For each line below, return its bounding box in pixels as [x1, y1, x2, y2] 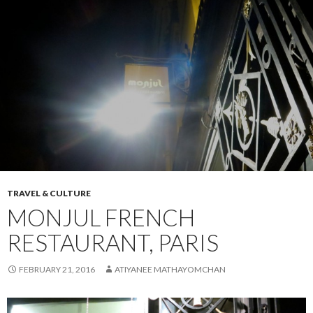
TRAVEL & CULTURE [7, 188, 91, 199]
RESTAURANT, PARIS [7, 228, 219, 257]
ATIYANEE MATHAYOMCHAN [115, 264, 226, 275]
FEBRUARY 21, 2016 [19, 264, 95, 275]
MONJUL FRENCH [7, 203, 195, 232]
